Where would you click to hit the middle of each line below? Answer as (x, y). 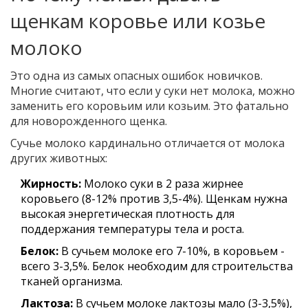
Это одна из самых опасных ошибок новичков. (136, 76)
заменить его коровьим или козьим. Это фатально (150, 106)
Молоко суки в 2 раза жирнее (162, 184)
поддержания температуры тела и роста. (132, 229)
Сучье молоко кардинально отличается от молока (147, 143)
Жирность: (51, 184)
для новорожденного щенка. (89, 121)
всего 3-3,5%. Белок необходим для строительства (157, 266)
